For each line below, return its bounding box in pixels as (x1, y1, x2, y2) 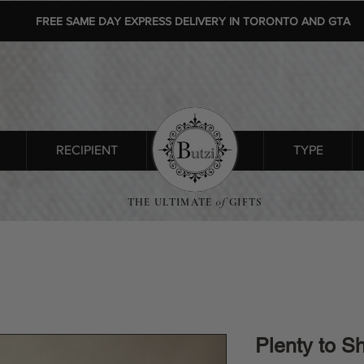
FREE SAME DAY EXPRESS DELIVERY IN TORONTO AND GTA (36, 15, 350, 28)
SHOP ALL (175, 143, 235, 158)
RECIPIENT (55, 143, 118, 158)
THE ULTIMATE (127, 196, 213, 210)
